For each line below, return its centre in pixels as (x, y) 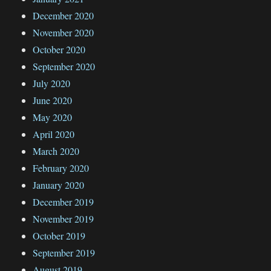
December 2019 (64, 201)
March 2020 (56, 151)
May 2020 (53, 117)
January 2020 (59, 184)
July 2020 (52, 83)
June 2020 (53, 100)
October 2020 (59, 49)
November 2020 (64, 32)
